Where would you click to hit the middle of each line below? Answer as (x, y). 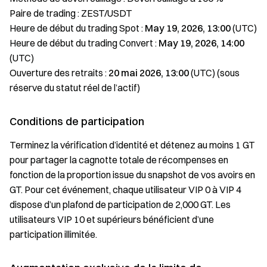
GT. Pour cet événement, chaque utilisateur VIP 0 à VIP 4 (125, 190)
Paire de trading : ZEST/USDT (71, 13)
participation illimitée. (53, 234)
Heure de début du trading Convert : (84, 43)
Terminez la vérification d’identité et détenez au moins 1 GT (132, 145)
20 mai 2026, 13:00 (149, 73)
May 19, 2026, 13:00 (188, 28)
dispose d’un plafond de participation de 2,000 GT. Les (120, 204)
